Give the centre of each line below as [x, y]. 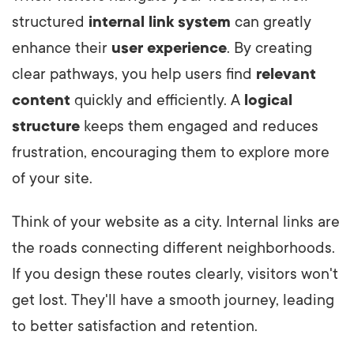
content [41, 101]
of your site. [52, 179]
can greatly [271, 23]
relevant [286, 75]
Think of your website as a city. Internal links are [176, 222]
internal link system [160, 23]
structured [50, 23]
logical [268, 101]
